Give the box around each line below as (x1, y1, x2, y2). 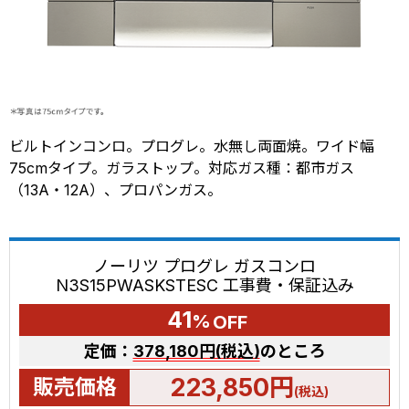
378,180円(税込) (132, 341, 260, 362)
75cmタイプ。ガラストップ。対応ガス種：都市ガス (9, 159, 354, 178)
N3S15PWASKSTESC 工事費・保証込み (55, 276, 354, 296)
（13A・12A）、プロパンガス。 (9, 181, 222, 200)
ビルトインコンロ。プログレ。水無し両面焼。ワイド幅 (9, 137, 374, 156)
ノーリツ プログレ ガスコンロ (93, 257, 316, 277)
